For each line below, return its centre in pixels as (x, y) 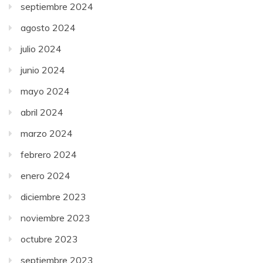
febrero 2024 (49, 155)
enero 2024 (45, 176)
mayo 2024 (45, 91)
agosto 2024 (48, 28)
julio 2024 (41, 49)
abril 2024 (42, 112)
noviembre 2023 (55, 218)
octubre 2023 (49, 239)
